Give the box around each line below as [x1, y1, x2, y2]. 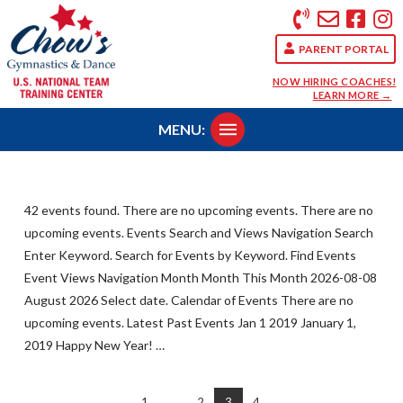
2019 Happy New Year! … [23, 336, 165, 353]
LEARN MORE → [312, 89, 392, 102]
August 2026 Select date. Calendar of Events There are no [23, 291, 354, 308]
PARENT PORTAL [299, 41, 390, 56]
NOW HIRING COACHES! [272, 76, 397, 88]
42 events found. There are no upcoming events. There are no [23, 201, 373, 218]
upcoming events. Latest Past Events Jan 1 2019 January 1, [23, 314, 356, 330]
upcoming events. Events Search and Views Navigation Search [23, 224, 373, 240]
